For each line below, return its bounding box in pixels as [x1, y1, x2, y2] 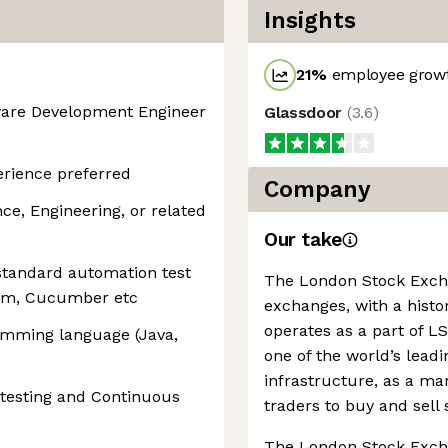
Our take [264, 228, 342, 251]
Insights [264, 7, 356, 34]
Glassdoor [264, 103, 347, 122]
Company [264, 176, 371, 203]
